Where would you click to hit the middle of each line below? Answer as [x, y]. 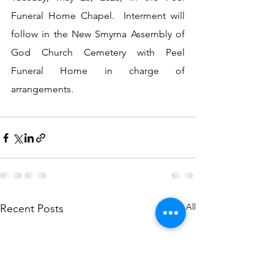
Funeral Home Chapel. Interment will [98, 16]
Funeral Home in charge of [98, 71]
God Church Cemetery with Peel [98, 52]
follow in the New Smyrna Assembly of [98, 34]
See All [182, 207]
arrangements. [45, 89]
